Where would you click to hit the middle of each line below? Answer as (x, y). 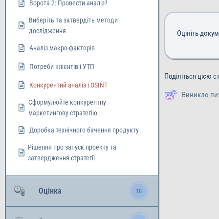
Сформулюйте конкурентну (67, 102)
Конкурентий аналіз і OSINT (68, 85)
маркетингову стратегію (63, 113)
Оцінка (50, 191)
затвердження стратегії (62, 158)
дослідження (47, 31)
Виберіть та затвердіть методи (73, 20)
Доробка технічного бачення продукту (84, 130)
